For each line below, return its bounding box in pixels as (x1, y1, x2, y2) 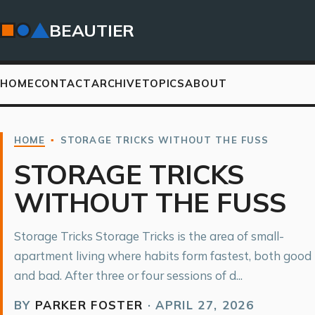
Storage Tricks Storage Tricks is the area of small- (14, 229, 284, 243)
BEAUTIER (49, 20, 135, 41)
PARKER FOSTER (35, 297, 143, 312)
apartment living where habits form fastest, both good (14, 248, 311, 263)
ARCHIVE (91, 77, 142, 90)
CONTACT (34, 77, 91, 90)
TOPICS (141, 77, 186, 90)
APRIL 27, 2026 (155, 297, 254, 312)
